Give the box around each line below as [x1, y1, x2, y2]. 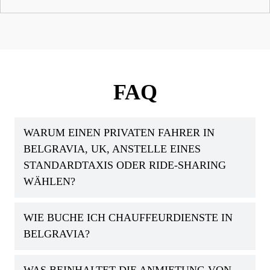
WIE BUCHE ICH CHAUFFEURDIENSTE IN [24, 212, 233, 224]
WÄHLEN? [24, 175, 75, 188]
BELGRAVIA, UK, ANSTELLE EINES [24, 143, 201, 155]
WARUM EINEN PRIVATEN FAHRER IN [24, 127, 215, 139]
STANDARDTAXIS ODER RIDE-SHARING [24, 159, 226, 172]
